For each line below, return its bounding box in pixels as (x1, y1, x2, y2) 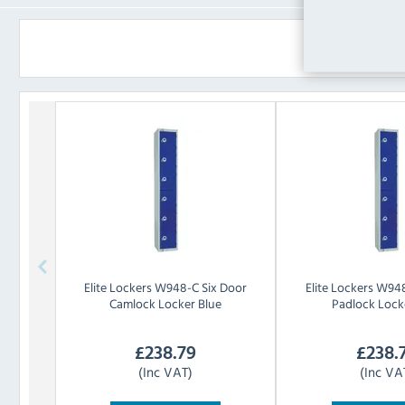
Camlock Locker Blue (109, 294, 222, 314)
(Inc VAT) (138, 362, 193, 382)
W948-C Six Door (155, 278, 248, 297)
